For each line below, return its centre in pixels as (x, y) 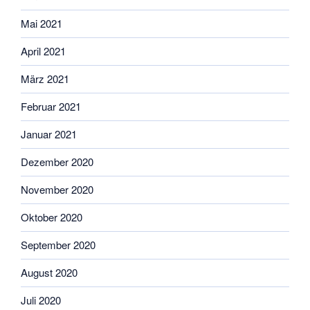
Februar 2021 (51, 106)
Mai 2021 (42, 23)
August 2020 (49, 272)
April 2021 (43, 51)
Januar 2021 (49, 134)
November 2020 (57, 189)
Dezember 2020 (57, 162)
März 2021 (45, 79)
